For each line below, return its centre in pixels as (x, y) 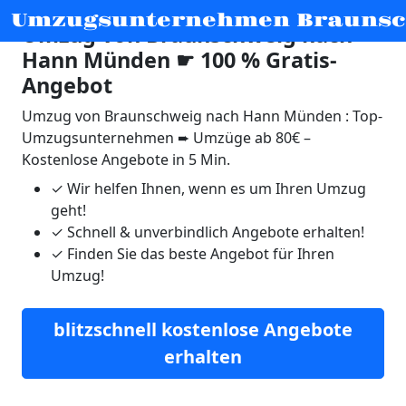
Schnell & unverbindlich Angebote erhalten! (214, 232)
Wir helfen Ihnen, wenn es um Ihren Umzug (215, 188)
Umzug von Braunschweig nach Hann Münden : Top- (202, 116)
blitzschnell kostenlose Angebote (203, 329)
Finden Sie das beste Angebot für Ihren (199, 254)
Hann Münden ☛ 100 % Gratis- (179, 60)
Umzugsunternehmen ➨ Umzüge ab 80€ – (166, 138)
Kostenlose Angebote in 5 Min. (126, 159)
